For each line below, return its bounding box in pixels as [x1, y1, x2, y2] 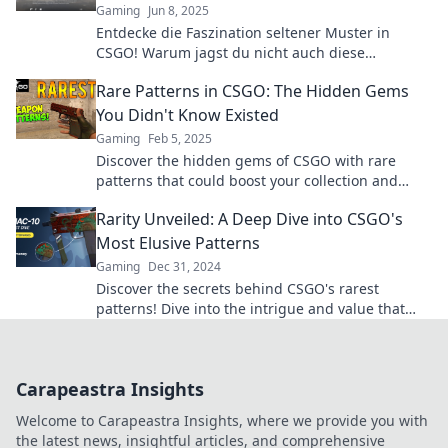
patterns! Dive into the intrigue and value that [96, 299, 405, 318]
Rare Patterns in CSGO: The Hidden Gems [96, 80, 409, 102]
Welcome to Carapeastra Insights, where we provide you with [16, 411, 428, 430]
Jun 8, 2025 [148, 2, 209, 19]
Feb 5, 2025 [148, 130, 212, 147]
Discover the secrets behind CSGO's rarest [96, 279, 379, 298]
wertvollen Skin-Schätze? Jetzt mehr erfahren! [96, 63, 401, 82]
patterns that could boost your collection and [96, 171, 398, 190]
